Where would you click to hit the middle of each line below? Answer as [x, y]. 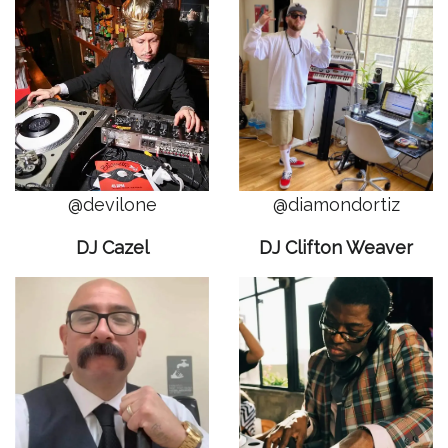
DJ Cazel [112, 247]
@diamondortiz [336, 204]
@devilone [112, 204]
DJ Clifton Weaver [336, 247]
